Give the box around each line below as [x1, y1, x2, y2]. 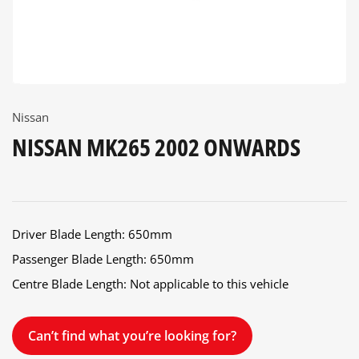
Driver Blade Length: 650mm [12, 226, 172, 243]
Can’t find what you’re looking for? [28, 327, 236, 345]
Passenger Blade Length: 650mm [12, 251, 194, 268]
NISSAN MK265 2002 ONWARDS [12, 131, 301, 164]
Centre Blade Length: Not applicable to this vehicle [12, 276, 288, 292]
